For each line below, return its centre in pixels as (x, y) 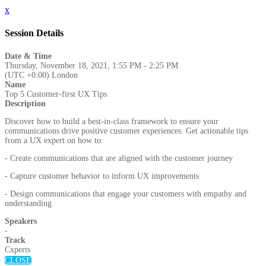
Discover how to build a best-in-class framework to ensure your (112, 121)
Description (25, 103)
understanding (28, 203)
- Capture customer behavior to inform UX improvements (102, 176)
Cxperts (18, 249)
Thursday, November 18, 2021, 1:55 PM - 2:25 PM (91, 65)
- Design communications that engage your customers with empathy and (126, 194)
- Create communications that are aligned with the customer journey (119, 158)
